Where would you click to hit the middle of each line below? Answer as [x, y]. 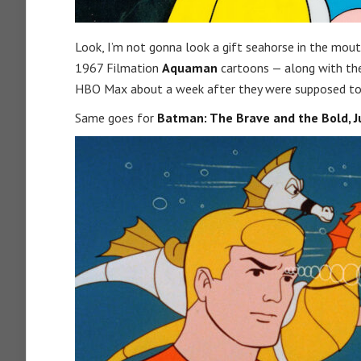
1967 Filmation [118, 68]
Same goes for [116, 118]
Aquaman [190, 68]
